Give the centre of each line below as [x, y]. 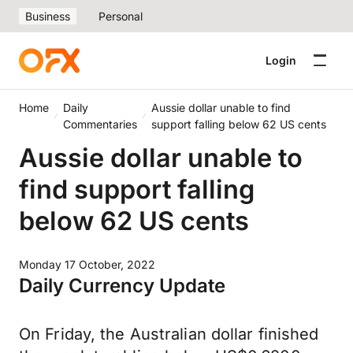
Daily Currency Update [122, 286]
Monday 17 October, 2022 [87, 264]
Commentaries [100, 124]
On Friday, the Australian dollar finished [169, 334]
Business [48, 16]
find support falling [137, 189]
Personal [121, 16]
